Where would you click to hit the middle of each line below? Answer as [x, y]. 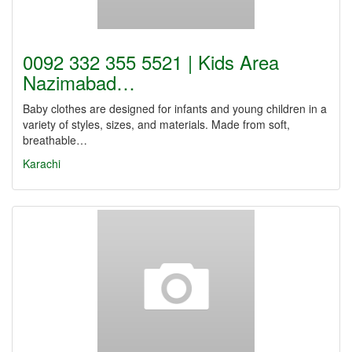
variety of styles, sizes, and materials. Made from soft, [156, 124]
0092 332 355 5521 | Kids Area [151, 62]
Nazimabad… [79, 82]
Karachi [42, 163]
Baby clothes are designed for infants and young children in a [175, 108]
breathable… [55, 140]
